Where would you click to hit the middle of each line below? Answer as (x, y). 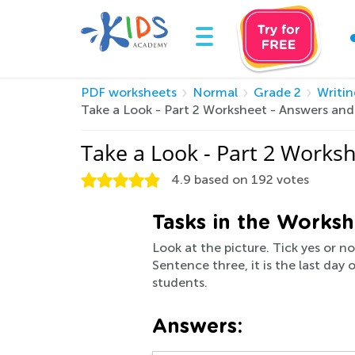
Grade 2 (277, 92)
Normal (215, 92)
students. (180, 282)
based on (221, 179)
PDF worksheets (129, 92)
